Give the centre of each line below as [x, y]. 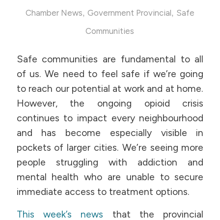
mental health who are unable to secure [110, 177]
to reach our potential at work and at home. [110, 88]
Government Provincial [129, 13]
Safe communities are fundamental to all [110, 59]
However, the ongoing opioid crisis [110, 103]
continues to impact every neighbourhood [110, 118]
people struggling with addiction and [110, 162]
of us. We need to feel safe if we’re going [110, 74]
